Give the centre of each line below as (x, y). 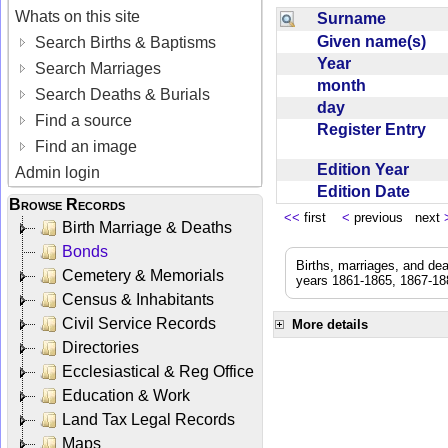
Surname (355, 18)
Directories (100, 347)
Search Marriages (96, 68)
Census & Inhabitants (138, 299)
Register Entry (375, 129)
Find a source (82, 120)
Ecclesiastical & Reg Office (158, 371)
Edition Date (367, 191)
